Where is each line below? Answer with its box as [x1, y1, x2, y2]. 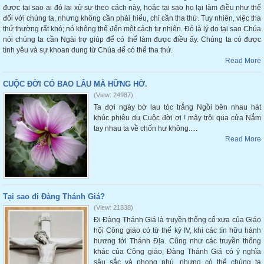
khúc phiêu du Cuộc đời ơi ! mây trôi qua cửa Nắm [94, 114, 261, 122]
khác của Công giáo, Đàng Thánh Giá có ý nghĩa [94, 247, 261, 256]
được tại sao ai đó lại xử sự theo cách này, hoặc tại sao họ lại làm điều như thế [3, 4, 261, 12]
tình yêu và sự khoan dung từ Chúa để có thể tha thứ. [3, 46, 173, 54]
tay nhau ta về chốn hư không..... [94, 124, 197, 133]
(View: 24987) [94, 91, 133, 98]
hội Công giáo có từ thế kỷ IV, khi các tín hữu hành [94, 226, 261, 235]
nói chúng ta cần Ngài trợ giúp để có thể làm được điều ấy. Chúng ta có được [3, 35, 261, 44]
